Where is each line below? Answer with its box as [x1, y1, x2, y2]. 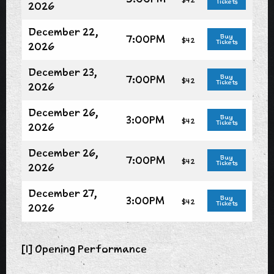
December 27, [28, 186, 97, 200]
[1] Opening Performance [21, 242, 147, 256]
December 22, [28, 24, 98, 39]
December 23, [28, 65, 97, 79]
